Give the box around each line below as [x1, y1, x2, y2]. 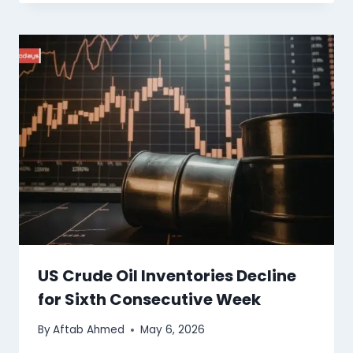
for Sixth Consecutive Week [38, 288, 261, 310]
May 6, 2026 [140, 322, 206, 338]
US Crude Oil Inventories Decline [38, 264, 296, 287]
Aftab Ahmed [53, 322, 125, 338]
